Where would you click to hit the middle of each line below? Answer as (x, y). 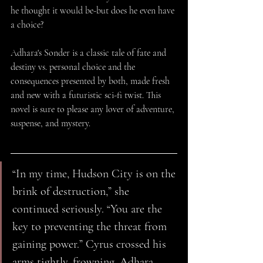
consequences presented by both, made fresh (91, 81)
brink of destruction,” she (72, 192)
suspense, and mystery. (50, 124)
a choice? (27, 25)
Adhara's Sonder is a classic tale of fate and (90, 53)
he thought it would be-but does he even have (94, 11)
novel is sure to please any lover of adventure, (94, 109)
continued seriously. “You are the (89, 209)
